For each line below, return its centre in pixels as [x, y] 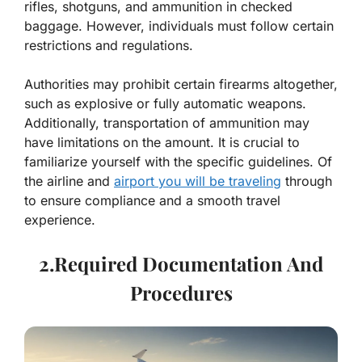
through [307, 181]
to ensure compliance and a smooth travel [152, 201]
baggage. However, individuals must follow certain [179, 26]
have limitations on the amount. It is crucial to [162, 143]
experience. [60, 220]
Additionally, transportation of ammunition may [167, 123]
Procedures [181, 293]
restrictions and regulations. [109, 46]
